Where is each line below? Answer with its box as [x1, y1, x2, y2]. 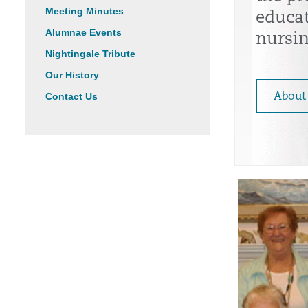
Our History [45, 69, 99, 80]
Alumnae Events [45, 27, 122, 38]
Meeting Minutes [45, 5, 124, 16]
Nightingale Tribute [45, 48, 135, 59]
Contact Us [45, 91, 98, 102]
